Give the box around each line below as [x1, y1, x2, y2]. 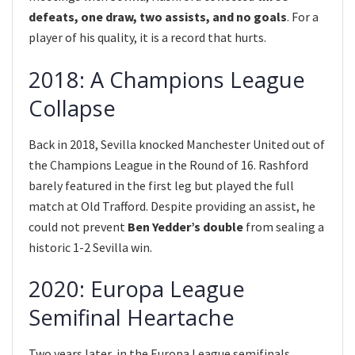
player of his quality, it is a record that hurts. [29, 29, 266, 46]
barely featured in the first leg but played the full [29, 177, 294, 193]
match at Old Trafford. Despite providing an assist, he [29, 197, 315, 214]
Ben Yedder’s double [128, 218, 243, 235]
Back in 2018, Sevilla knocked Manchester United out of [29, 136, 325, 152]
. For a [287, 9, 319, 25]
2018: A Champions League [29, 65, 305, 94]
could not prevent [29, 218, 128, 235]
